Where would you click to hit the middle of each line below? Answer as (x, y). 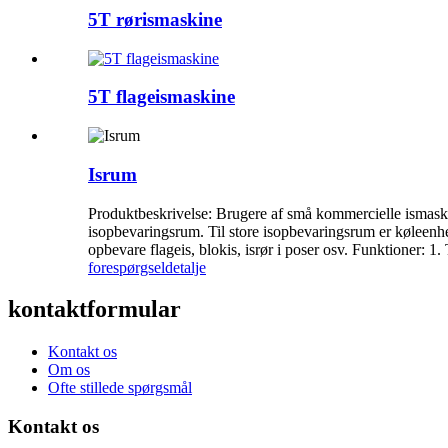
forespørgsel (126, 267)
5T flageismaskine (161, 97)
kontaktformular (94, 309)
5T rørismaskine (155, 19)
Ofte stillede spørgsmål (120, 388)
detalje (185, 267)
